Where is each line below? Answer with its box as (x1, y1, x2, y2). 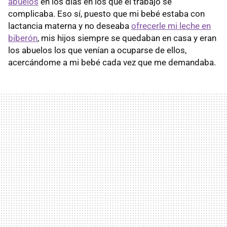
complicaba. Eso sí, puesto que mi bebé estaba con (8, 8, 205, 19)
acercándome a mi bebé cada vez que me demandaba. (8, 57, 216, 67)
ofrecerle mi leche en (131, 20, 211, 31)
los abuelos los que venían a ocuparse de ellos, (8, 45, 186, 55)
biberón (8, 32, 37, 43)
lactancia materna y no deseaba (8, 20, 131, 31)
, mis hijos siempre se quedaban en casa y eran (37, 32, 216, 43)
